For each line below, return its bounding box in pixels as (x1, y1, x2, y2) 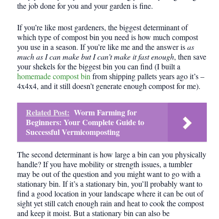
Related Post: (26, 107, 69, 118)
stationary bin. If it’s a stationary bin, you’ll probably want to (17, 178, 202, 189)
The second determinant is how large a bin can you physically (17, 149, 206, 160)
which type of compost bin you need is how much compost (17, 32, 198, 43)
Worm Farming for (74, 107, 137, 118)
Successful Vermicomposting (26, 126, 120, 138)
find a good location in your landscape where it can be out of (17, 188, 203, 199)
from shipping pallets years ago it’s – (90, 71, 204, 82)
